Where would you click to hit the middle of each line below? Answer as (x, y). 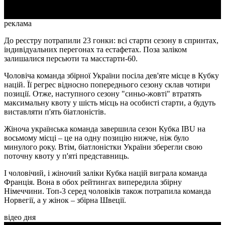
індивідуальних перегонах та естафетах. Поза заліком (95, 50)
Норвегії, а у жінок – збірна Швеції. (65, 200)
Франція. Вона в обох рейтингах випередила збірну (93, 182)
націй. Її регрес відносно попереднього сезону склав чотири (107, 85)
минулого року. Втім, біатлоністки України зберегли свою (103, 147)
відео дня (20, 217)
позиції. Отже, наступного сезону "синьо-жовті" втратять (103, 94)
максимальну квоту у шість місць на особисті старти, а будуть (110, 103)
